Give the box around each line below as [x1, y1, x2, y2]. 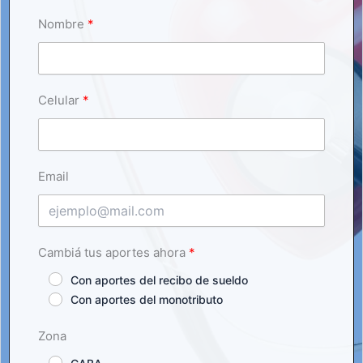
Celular [38, 92, 79, 109]
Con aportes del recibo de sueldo [70, 273, 248, 288]
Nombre [38, 16, 84, 32]
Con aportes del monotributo [70, 293, 223, 307]
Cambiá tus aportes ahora [38, 245, 189, 261]
